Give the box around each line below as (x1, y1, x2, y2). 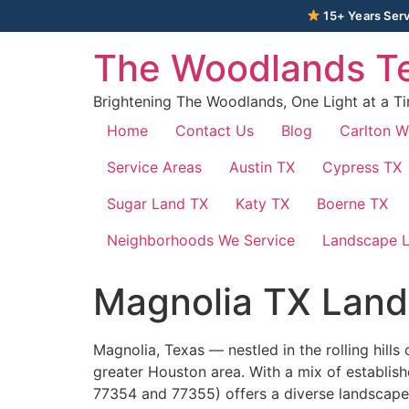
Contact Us (175, 121, 254, 140)
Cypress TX (322, 158, 402, 176)
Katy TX (236, 194, 289, 213)
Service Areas (107, 158, 202, 176)
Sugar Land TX (107, 194, 208, 213)
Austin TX (229, 158, 295, 176)
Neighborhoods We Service (107, 231, 295, 249)
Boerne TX (317, 194, 388, 213)
